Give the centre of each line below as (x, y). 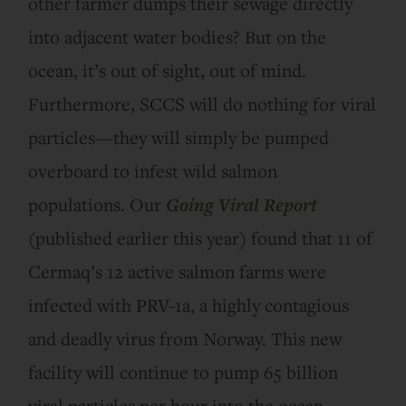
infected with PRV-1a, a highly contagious (189, 304)
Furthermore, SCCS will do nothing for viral (203, 103)
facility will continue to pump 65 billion (184, 372)
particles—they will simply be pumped (179, 137)
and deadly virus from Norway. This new (185, 338)
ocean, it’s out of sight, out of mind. (168, 70)
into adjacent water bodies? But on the (178, 36)
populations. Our (97, 204)
